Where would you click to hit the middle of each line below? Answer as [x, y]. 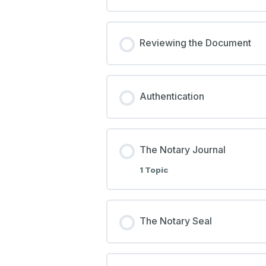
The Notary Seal [175, 221]
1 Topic [153, 170]
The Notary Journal [182, 150]
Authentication [172, 96]
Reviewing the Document [195, 43]
